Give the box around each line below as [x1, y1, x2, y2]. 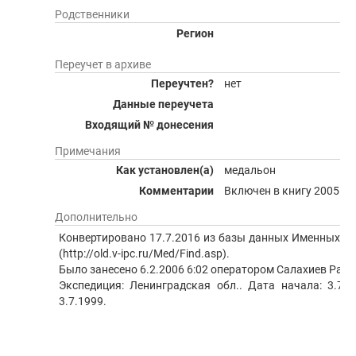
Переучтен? [151, 77, 214, 90]
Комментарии [139, 184, 214, 197]
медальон [224, 164, 276, 176]
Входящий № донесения [85, 118, 214, 131]
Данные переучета [113, 98, 214, 110]
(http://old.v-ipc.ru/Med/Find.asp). [59, 247, 230, 260]
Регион [176, 27, 214, 40]
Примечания [55, 145, 121, 157]
